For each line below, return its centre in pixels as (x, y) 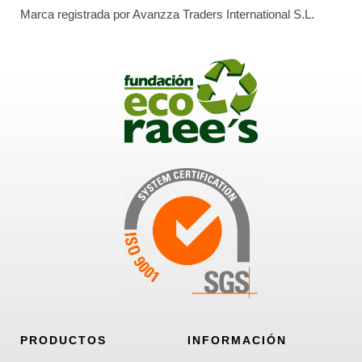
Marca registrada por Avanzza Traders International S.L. (167, 14)
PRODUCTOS (63, 341)
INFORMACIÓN (238, 341)
